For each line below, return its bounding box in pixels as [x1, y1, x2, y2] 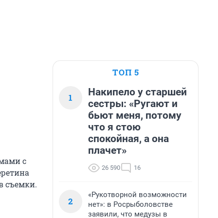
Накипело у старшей [88, 86, 187, 98]
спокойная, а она [88, 133, 169, 145]
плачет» [88, 145, 127, 156]
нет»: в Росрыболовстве [88, 200, 173, 209]
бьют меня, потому [88, 109, 182, 121]
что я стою [88, 121, 141, 133]
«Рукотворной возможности [88, 190, 187, 199]
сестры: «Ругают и [88, 98, 178, 109]
